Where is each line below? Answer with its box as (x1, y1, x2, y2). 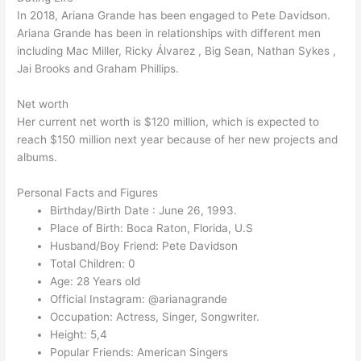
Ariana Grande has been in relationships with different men (17, 27, 322, 40)
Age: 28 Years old (50, 274, 141, 288)
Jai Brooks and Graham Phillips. (17, 62, 180, 76)
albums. (17, 150, 58, 164)
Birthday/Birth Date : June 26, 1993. (50, 203, 238, 217)
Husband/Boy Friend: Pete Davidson (50, 239, 239, 252)
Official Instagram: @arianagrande (50, 292, 228, 305)
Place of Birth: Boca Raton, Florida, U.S (50, 221, 254, 234)
